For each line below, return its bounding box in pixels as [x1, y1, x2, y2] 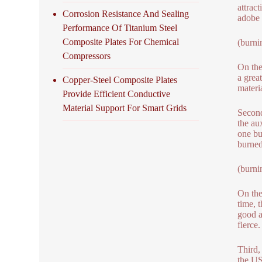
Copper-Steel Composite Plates [63, 74, 178, 85]
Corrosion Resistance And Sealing [63, 8, 189, 19]
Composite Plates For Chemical [63, 36, 180, 47]
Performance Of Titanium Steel [63, 22, 178, 33]
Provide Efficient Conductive [63, 88, 171, 99]
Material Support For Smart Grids [63, 102, 187, 113]
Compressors [63, 50, 111, 61]
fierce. [237, 220, 260, 230]
